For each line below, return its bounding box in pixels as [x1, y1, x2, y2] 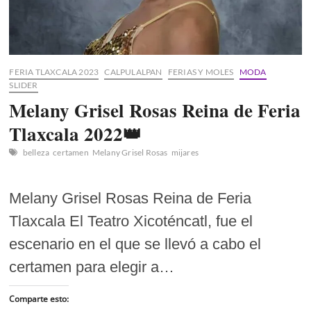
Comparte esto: [9, 292, 69, 305]
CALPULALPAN [104, 66, 162, 77]
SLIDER [9, 79, 38, 90]
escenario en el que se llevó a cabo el [9, 235, 262, 253]
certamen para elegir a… [9, 258, 175, 276]
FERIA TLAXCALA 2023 [9, 66, 99, 77]
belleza [22, 146, 50, 158]
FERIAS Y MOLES [167, 66, 234, 77]
